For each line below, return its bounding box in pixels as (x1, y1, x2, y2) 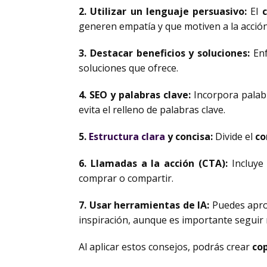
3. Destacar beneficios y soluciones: (79, 46, 250, 60)
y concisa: (165, 130, 213, 143)
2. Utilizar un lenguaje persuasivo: (79, 5, 247, 18)
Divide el (213, 130, 255, 143)
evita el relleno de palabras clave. (79, 103, 225, 116)
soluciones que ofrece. (79, 61, 178, 74)
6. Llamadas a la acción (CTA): (79, 157, 228, 170)
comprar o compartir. (79, 172, 173, 185)
